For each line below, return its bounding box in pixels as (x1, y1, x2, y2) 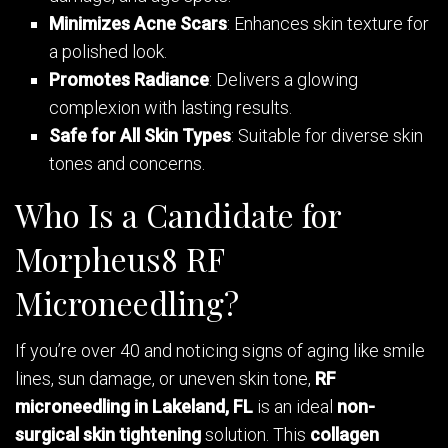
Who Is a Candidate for (15, 193, 341, 237)
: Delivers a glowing (209, 69, 359, 91)
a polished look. (49, 41, 168, 63)
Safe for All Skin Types (49, 125, 232, 147)
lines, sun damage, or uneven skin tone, (15, 368, 315, 390)
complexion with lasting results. (49, 97, 293, 119)
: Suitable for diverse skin (231, 125, 424, 147)
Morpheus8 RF (15, 237, 224, 281)
